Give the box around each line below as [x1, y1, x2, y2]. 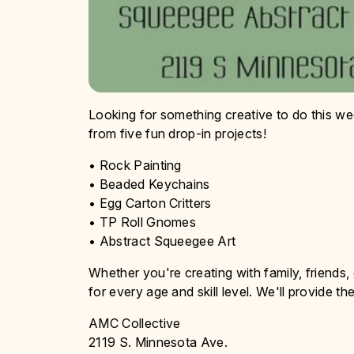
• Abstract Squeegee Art [88, 232, 236, 249]
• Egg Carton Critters [88, 194, 212, 211]
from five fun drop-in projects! [88, 125, 266, 141]
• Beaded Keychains [88, 175, 210, 192]
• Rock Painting [88, 156, 182, 173]
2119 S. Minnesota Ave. [88, 333, 228, 350]
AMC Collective [88, 314, 181, 331]
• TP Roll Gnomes [88, 213, 197, 230]
